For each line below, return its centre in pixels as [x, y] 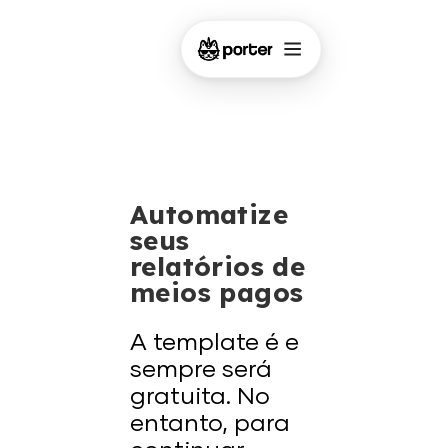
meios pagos [217, 292]
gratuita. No [200, 397]
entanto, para [210, 424]
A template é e [214, 343]
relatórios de [218, 266]
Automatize [209, 214]
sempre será [201, 370]
